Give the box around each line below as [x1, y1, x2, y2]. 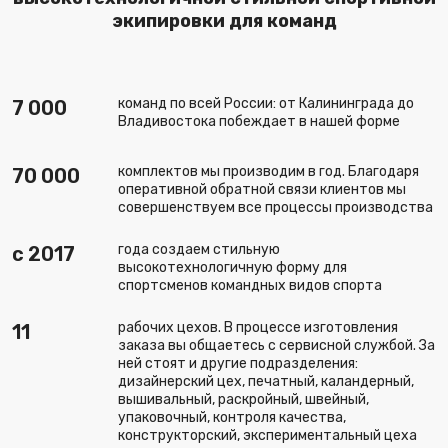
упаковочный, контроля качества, [118, 409, 346, 426]
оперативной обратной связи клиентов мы [118, 181, 406, 198]
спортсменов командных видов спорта [118, 277, 382, 294]
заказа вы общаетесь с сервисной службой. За [118, 337, 435, 354]
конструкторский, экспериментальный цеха [118, 427, 417, 444]
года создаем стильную [118, 241, 280, 258]
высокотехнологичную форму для [118, 259, 347, 276]
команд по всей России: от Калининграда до [118, 95, 414, 112]
